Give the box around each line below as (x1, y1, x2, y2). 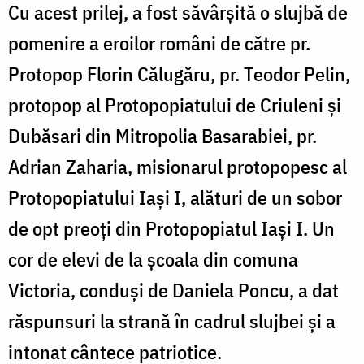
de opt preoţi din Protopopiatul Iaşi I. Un (8, 214, 335, 241)
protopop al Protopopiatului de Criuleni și (8, 91, 341, 118)
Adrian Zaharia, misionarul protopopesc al (8, 153, 347, 180)
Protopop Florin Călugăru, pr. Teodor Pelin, (8, 60, 350, 87)
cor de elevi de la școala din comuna (8, 245, 298, 272)
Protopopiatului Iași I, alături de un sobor (8, 184, 342, 210)
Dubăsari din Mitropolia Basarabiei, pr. (8, 122, 317, 149)
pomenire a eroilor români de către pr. (8, 29, 310, 56)
